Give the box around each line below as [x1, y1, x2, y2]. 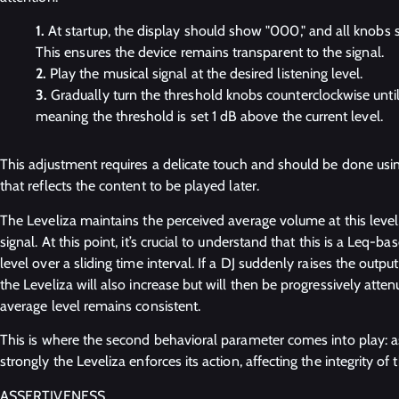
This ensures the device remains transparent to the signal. [36, 44, 384, 61]
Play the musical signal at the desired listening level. [50, 65, 363, 83]
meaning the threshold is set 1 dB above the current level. [36, 108, 383, 126]
